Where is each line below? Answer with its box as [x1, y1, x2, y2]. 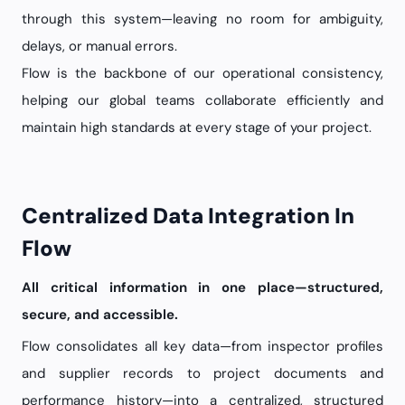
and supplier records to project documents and [22, 364, 383, 382]
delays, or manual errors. [22, 37, 177, 55]
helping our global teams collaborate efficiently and [22, 91, 383, 109]
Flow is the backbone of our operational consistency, [22, 64, 383, 82]
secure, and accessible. [22, 306, 178, 324]
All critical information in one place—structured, [22, 278, 383, 297]
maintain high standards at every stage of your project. [22, 118, 372, 137]
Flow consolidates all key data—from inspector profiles [22, 337, 383, 355]
